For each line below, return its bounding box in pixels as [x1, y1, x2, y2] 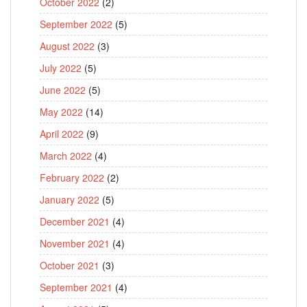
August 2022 [40, 39, 95, 53]
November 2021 [40, 236, 110, 250]
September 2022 [40, 17, 112, 31]
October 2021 [40, 258, 99, 272]
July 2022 [40, 61, 82, 75]
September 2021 [40, 280, 112, 294]
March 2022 [40, 149, 92, 162]
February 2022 [40, 171, 104, 184]
